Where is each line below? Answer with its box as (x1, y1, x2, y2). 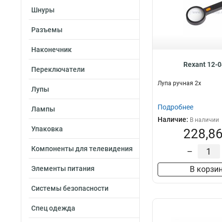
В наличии (190, 116, 219, 123)
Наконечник (31, 46, 72, 54)
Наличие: (158, 115, 190, 123)
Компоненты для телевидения (31, 145, 133, 153)
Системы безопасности (31, 184, 109, 192)
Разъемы (31, 26, 62, 34)
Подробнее (158, 103, 193, 111)
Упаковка (31, 125, 63, 133)
